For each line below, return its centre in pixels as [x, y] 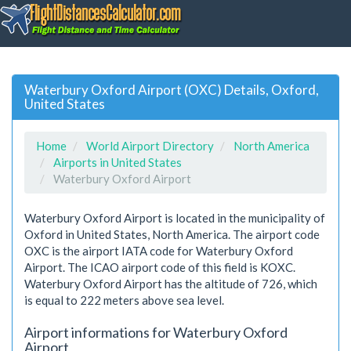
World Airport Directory [150, 145]
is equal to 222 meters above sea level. [124, 300]
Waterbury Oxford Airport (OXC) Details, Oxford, [172, 89]
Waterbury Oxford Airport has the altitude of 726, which [171, 283]
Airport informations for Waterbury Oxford [156, 332]
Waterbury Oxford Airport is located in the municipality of [175, 217]
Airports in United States [118, 162]
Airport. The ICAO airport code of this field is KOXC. [160, 267]
